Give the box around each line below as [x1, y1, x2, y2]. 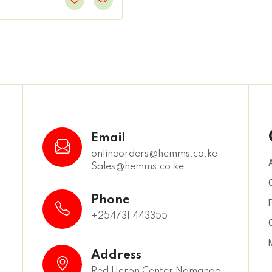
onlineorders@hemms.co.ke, [91, 149, 221, 160]
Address [91, 250, 142, 262]
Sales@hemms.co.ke [91, 162, 185, 172]
